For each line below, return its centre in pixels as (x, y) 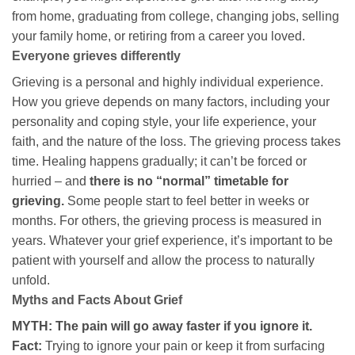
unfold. (31, 281)
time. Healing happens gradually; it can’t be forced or (159, 162)
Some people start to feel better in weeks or (187, 201)
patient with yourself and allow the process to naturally (163, 261)
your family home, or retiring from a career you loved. (158, 36)
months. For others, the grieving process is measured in (167, 221)
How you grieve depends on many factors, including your (171, 102)
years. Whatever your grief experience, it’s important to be (172, 241)
